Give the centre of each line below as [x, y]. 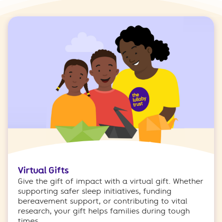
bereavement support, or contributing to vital [103, 201]
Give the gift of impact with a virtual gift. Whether [111, 182]
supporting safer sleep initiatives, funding [95, 192]
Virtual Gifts [43, 171]
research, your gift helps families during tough [104, 211]
